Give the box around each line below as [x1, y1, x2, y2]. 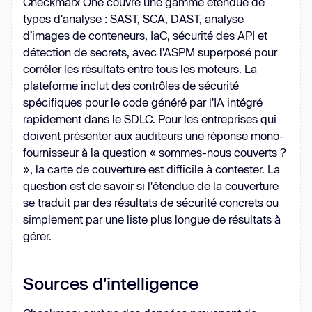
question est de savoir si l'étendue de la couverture [23, 179, 279, 192]
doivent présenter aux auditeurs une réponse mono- [23, 129, 284, 142]
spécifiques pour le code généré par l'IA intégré [23, 95, 263, 109]
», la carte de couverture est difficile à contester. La [23, 162, 280, 175]
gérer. [23, 229, 52, 242]
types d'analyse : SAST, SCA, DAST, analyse [23, 12, 244, 25]
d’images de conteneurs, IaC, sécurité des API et [23, 29, 267, 42]
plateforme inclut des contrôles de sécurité [23, 79, 239, 92]
